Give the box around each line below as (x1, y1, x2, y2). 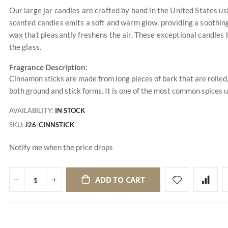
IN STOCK (54, 106, 85, 115)
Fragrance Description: (9, 63, 88, 72)
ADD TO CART (95, 175, 145, 185)
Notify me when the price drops (9, 142, 113, 152)
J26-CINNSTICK (24, 121, 74, 129)
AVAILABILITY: (9, 106, 53, 115)
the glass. (9, 42, 41, 51)
